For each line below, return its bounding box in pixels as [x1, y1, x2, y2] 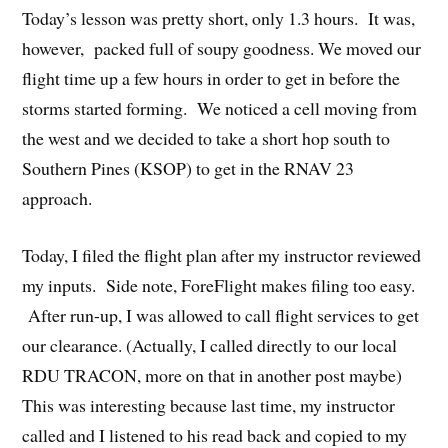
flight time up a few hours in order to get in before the [22, 66, 401, 91]
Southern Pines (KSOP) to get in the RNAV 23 [22, 156, 355, 181]
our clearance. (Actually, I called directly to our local [22, 332, 398, 357]
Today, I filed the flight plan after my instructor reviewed [22, 242, 422, 267]
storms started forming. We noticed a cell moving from [22, 96, 418, 121]
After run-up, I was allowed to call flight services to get [22, 302, 420, 327]
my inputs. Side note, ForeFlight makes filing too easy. [22, 272, 422, 297]
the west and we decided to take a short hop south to [22, 126, 391, 151]
